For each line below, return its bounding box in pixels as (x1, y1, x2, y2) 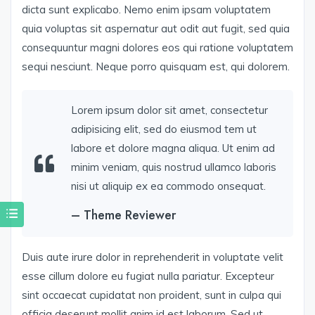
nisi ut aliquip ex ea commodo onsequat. (71, 179, 266, 193)
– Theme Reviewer (71, 206, 176, 225)
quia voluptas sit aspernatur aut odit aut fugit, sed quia (22, 22, 290, 36)
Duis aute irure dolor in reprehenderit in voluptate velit (22, 250, 283, 264)
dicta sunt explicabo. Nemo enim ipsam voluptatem (22, 3, 271, 17)
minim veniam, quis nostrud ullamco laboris (71, 160, 276, 174)
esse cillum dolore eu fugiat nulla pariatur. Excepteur (22, 269, 274, 283)
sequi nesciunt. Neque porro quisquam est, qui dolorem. (22, 60, 290, 74)
